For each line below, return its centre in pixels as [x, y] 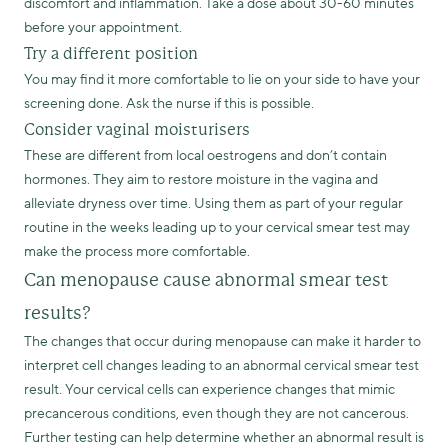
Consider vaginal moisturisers [137, 129]
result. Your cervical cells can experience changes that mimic [209, 389]
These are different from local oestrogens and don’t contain [205, 155]
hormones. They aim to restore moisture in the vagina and [201, 179]
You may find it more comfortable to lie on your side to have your [222, 79]
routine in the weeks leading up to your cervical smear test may [217, 227]
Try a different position [111, 53]
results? [57, 313]
